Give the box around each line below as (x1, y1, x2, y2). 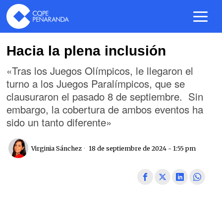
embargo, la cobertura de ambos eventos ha (6, 102, 204, 116)
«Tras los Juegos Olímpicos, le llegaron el (6, 63, 194, 78)
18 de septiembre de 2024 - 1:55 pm (87, 144, 196, 152)
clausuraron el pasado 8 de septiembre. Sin (6, 89, 204, 104)
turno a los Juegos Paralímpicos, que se (6, 76, 185, 91)
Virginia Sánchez (31, 144, 82, 152)
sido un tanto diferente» (6, 114, 112, 129)
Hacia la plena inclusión (6, 43, 166, 58)
